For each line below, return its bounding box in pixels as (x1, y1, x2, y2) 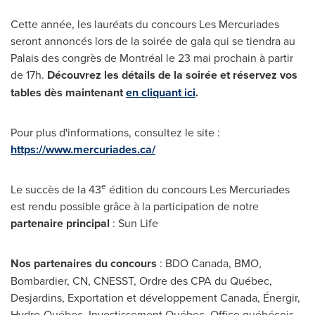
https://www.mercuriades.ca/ (11, 141, 155, 157)
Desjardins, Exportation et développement (11, 290, 220, 305)
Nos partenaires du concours (11, 255, 160, 271)
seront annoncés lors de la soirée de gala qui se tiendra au (11, 33, 295, 49)
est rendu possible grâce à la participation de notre (11, 198, 259, 214)
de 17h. (11, 67, 47, 82)
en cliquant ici (126, 84, 195, 101)
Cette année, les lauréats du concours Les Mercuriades (11, 16, 279, 32)
